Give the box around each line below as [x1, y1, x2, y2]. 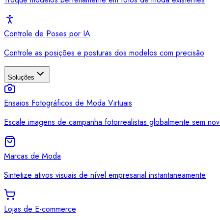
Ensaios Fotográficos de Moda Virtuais [4, 97, 132, 109]
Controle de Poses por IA [4, 28, 90, 39]
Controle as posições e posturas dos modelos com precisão [4, 47, 204, 58]
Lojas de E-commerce [4, 203, 76, 215]
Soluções [8, 74, 34, 81]
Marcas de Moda [4, 150, 61, 162]
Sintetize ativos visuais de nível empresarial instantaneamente [4, 169, 206, 181]
